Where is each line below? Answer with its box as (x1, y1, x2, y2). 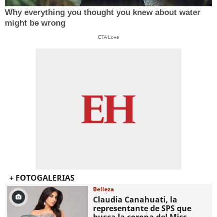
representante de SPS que (93, 203, 192, 214)
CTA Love (98, 34, 119, 40)
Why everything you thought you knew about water (5, 7, 201, 17)
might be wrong (5, 18, 65, 28)
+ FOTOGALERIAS (9, 172, 75, 184)
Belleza (93, 185, 114, 194)
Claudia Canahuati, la (93, 194, 178, 205)
